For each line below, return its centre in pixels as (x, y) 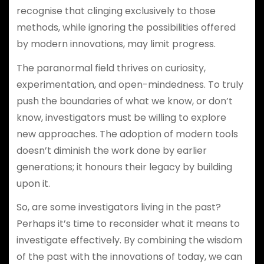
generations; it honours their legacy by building (124, 167)
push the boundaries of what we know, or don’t (124, 101)
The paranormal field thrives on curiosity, (111, 68)
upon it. (33, 183)
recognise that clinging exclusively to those (116, 11)
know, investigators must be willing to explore (121, 117)
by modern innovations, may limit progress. (116, 44)
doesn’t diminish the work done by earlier (111, 150)
